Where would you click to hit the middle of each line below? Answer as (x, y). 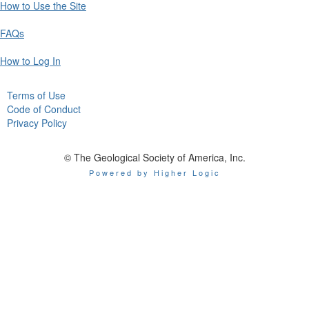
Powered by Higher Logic (154, 172)
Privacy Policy (37, 122)
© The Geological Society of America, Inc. (154, 157)
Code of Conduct (44, 109)
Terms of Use (36, 95)
